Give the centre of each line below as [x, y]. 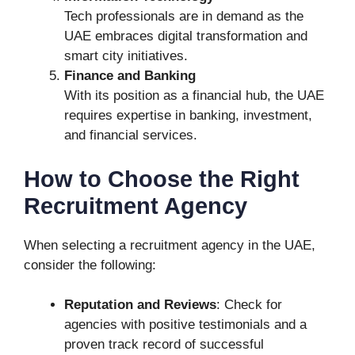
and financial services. [131, 135]
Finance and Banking [130, 76]
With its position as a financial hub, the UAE [194, 95]
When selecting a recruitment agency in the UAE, [170, 245]
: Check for [249, 305]
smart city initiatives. [126, 56]
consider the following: [90, 265]
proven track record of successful [164, 344]
